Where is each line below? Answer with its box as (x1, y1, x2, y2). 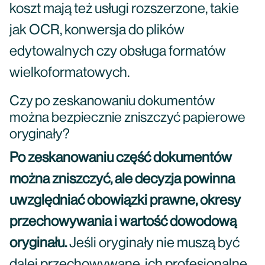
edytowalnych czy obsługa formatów (9, 44, 226, 59)
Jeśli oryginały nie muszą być (67, 236, 240, 250)
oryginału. (9, 236, 67, 250)
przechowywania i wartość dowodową (9, 215, 237, 229)
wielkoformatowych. (9, 66, 130, 80)
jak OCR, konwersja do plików (9, 23, 185, 37)
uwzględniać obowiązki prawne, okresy (9, 193, 241, 208)
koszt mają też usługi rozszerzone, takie (9, 2, 239, 16)
